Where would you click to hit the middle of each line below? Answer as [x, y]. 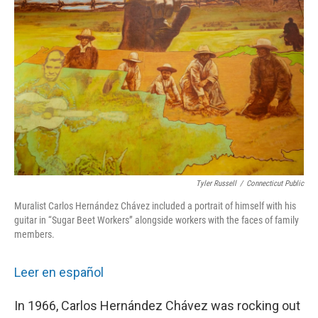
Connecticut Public [275, 183]
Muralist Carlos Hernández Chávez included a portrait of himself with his [155, 206]
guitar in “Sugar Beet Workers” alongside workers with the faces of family [157, 220]
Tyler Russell [216, 183]
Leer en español [59, 272]
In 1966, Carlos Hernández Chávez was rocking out [157, 306]
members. [34, 234]
